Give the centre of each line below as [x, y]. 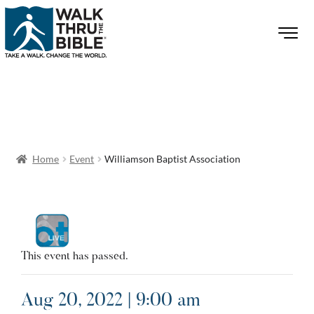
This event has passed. [75, 257]
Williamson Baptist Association [173, 159]
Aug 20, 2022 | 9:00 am [110, 301]
